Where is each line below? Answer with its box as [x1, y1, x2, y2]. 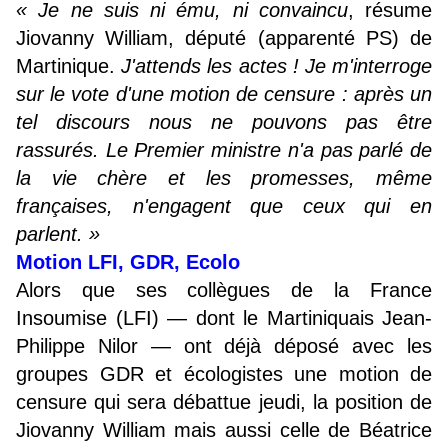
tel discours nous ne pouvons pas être [16, 111, 432, 134]
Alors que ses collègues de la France [16, 279, 432, 302]
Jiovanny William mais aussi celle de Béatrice [16, 419, 432, 442]
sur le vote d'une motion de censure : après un [16, 83, 432, 106]
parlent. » [16, 223, 100, 246]
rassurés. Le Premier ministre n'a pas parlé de [16, 139, 432, 162]
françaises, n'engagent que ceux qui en [16, 195, 432, 218]
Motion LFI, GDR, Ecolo [16, 251, 240, 274]
